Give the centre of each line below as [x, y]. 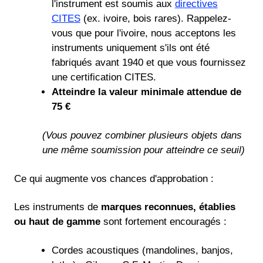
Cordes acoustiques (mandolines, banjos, [142, 251]
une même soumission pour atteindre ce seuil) [144, 150]
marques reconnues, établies [168, 207]
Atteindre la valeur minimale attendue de [146, 92]
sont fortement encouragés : [163, 222]
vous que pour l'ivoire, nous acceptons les [144, 33]
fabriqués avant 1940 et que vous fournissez [149, 62]
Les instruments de [58, 207]
